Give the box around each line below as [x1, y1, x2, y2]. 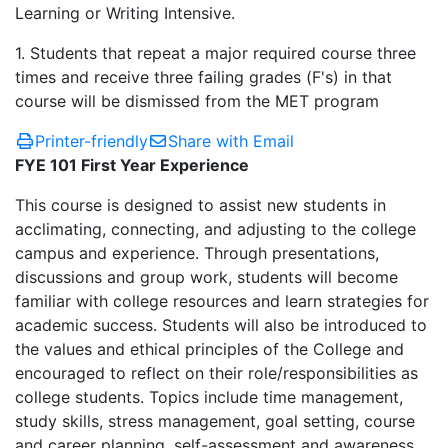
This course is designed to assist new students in [15, 195, 386, 215]
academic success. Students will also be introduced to [15, 315, 427, 335]
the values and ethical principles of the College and [15, 339, 404, 359]
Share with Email [168, 131, 294, 151]
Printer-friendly [35, 131, 148, 151]
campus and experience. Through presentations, [15, 243, 379, 263]
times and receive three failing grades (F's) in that [15, 67, 392, 87]
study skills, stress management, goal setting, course [15, 411, 415, 431]
